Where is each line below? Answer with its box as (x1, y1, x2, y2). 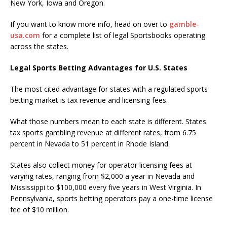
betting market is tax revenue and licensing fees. (10, 95, 168, 105)
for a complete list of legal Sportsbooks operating (40, 30, 205, 40)
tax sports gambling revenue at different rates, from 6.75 (10, 127, 196, 137)
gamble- (169, 19, 199, 29)
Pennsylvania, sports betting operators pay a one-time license (10, 193, 213, 203)
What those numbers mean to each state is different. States (10, 116, 206, 126)
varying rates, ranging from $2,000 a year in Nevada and (10, 171, 195, 181)
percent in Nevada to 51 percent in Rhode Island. (10, 138, 170, 148)
